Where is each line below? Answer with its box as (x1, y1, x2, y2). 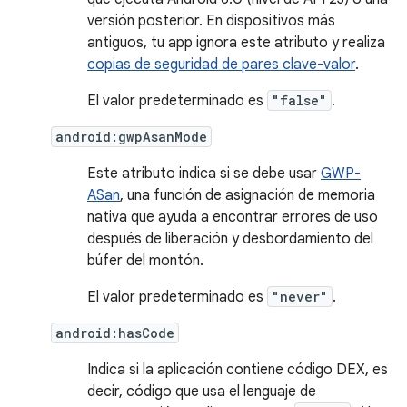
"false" (272, 92, 327, 109)
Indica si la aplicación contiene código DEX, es (87, 361, 388, 379)
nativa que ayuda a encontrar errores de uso (87, 208, 378, 226)
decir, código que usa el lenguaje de (87, 382, 316, 401)
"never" (272, 288, 328, 305)
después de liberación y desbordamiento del (87, 230, 373, 248)
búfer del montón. (87, 252, 203, 270)
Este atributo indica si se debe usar (87, 164, 321, 183)
